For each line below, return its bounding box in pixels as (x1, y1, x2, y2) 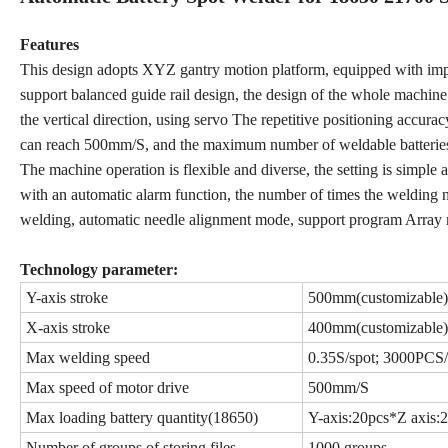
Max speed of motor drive (26, 378, 189, 396)
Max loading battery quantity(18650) (26, 408, 258, 426)
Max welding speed (26, 348, 150, 366)
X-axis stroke (26, 318, 110, 336)
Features (20, 35, 79, 53)
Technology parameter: (20, 260, 178, 278)
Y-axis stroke (26, 288, 108, 306)
